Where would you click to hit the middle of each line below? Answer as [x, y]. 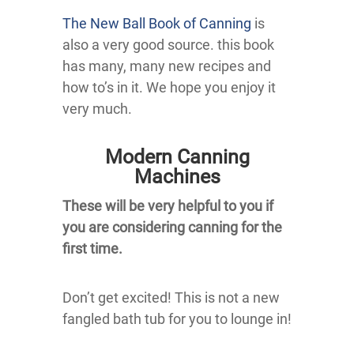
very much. [97, 109]
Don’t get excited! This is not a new [171, 298]
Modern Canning [177, 157]
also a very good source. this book [168, 45]
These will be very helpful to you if [168, 206]
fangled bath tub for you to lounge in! [177, 319]
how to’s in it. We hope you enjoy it [169, 88]
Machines [177, 177]
